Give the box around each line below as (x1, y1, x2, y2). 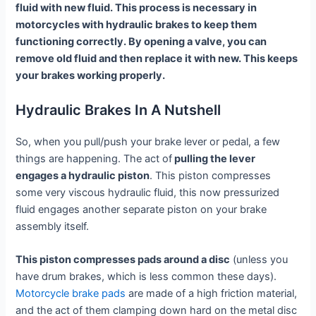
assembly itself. (16, 219, 90, 233)
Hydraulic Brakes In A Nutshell (16, 101, 221, 119)
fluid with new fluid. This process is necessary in (16, 1, 257, 15)
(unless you (230, 253, 288, 266)
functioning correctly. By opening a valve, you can (16, 35, 267, 49)
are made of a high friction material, (126, 286, 298, 300)
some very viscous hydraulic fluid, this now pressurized (16, 186, 280, 199)
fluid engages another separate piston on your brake (16, 202, 267, 216)
